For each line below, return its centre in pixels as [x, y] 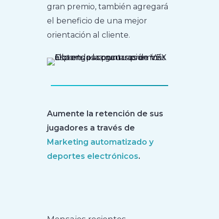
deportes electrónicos [93, 156]
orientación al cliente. [89, 35]
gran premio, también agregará [108, 6]
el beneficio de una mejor [97, 21]
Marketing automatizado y [100, 142]
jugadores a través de [91, 128]
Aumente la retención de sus [105, 113]
